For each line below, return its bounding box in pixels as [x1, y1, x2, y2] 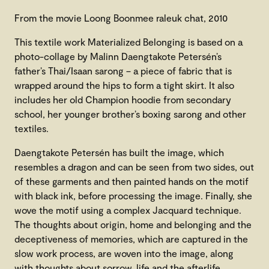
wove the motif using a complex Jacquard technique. [14, 204, 241, 216]
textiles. [14, 122, 49, 134]
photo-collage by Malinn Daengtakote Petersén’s [14, 50, 222, 62]
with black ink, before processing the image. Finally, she [14, 190, 252, 202]
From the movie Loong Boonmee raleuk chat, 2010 [14, 12, 230, 24]
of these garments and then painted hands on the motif [14, 175, 249, 187]
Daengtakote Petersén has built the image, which [14, 147, 224, 159]
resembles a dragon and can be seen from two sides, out [14, 161, 254, 173]
